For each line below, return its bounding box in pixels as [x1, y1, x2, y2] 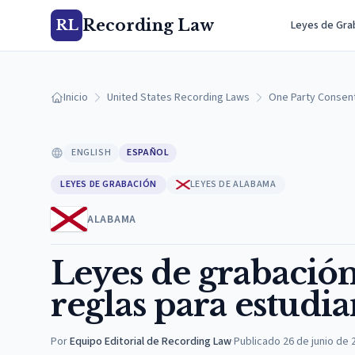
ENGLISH [71, 146, 112, 159]
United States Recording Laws [107, 90, 250, 105]
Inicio [63, 90, 88, 105]
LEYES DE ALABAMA [189, 177, 277, 191]
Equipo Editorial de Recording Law [70, 334, 231, 349]
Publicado [234, 334, 281, 349]
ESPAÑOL [127, 146, 170, 159]
